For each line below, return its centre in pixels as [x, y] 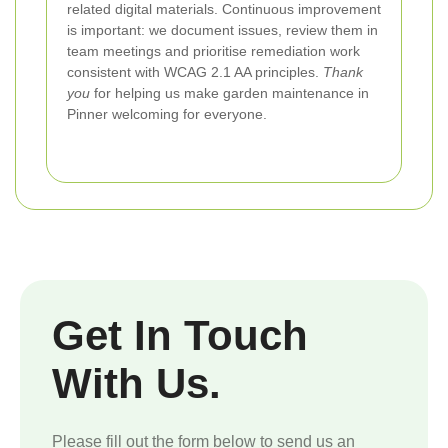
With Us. [136, 384]
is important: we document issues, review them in [222, 30]
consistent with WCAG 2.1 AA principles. [195, 72]
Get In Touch [180, 336]
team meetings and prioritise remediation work [213, 51]
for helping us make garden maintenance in [229, 93]
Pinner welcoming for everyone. [167, 114]
